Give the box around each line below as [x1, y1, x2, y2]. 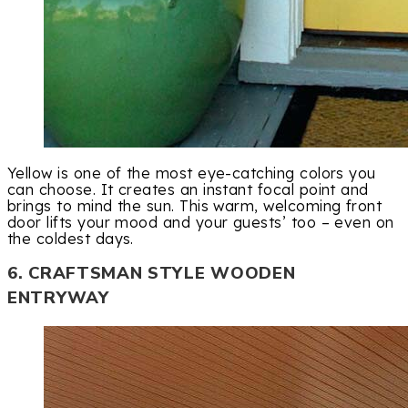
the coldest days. [7, 229, 134, 249]
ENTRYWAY [7, 286, 109, 311]
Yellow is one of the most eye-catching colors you [7, 164, 376, 183]
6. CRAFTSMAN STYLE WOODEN [7, 261, 296, 286]
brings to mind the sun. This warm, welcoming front [7, 197, 382, 216]
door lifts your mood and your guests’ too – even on [7, 213, 394, 232]
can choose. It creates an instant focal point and [7, 180, 369, 199]
